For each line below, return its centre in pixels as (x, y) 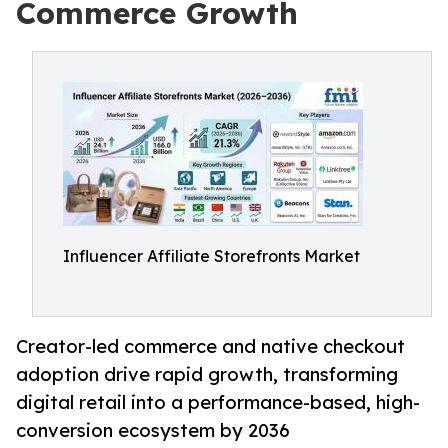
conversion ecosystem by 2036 (153, 430)
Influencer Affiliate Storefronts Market (211, 256)
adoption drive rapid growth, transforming (207, 374)
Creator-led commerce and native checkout (210, 346)
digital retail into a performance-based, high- (218, 402)
